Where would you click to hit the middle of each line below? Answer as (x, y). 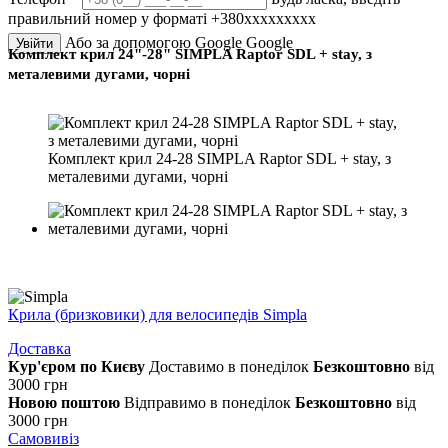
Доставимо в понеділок (229, 366)
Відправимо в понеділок (207, 402)
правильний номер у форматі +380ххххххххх (162, 18)
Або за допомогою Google (155, 42)
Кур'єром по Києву (76, 366)
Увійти (34, 43)
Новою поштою (64, 402)
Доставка (39, 348)
